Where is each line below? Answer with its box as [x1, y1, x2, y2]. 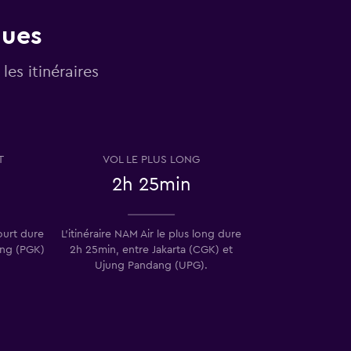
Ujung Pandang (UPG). [95, 259, 208, 271]
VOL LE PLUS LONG [103, 154, 200, 165]
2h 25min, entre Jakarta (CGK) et [70, 244, 233, 255]
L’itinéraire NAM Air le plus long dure [61, 228, 241, 240]
